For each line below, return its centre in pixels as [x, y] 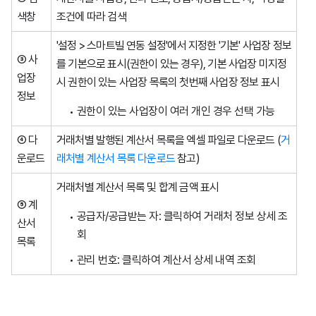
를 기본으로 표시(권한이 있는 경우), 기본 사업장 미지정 [172, 64]
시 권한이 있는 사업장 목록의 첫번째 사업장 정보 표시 [168, 83]
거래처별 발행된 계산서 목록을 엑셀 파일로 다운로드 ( [169, 140]
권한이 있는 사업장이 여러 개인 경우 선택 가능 [176, 111]
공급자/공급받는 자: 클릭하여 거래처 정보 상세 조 [182, 217]
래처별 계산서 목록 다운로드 [116, 159]
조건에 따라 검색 [91, 17]
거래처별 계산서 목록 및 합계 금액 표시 [138, 188]
